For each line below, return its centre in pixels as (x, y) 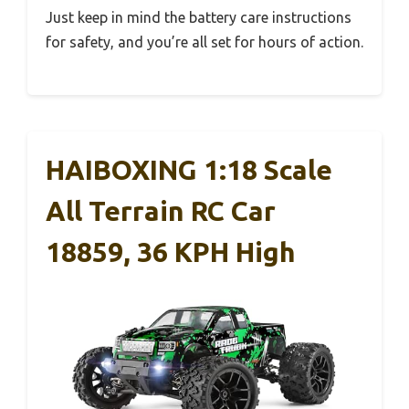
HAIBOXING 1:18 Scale (189, 170)
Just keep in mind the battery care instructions (199, 17)
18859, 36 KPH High (171, 252)
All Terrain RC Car (161, 211)
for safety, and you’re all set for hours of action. (204, 42)
